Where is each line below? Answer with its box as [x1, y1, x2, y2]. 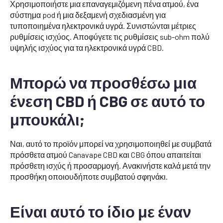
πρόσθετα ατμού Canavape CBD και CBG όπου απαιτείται [10, 150, 201, 160]
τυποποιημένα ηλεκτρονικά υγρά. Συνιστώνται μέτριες [10, 21, 196, 31]
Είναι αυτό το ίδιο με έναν [10, 202, 191, 221]
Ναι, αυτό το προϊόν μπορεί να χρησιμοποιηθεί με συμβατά [10, 139, 212, 149]
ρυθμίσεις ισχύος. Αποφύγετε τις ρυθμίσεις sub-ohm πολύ [10, 32, 210, 42]
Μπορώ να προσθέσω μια [10, 73, 197, 92]
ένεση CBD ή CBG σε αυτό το [10, 92, 205, 111]
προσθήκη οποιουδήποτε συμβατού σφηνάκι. [10, 172, 168, 182]
